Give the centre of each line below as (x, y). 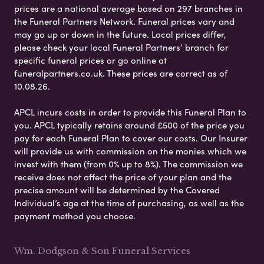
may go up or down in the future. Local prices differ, (120, 34)
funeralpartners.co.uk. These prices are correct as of (121, 73)
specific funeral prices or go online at (90, 60)
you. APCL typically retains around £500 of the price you (129, 125)
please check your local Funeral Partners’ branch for (121, 47)
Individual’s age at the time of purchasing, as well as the (129, 203)
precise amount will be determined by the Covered (117, 190)
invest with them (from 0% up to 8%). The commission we (128, 164)
